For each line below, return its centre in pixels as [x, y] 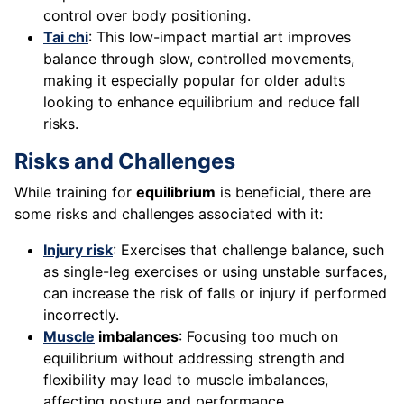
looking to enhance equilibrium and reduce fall [202, 102]
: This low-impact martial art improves [220, 37]
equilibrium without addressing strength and [194, 358]
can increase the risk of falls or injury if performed [215, 294]
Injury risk [78, 250]
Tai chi [66, 37]
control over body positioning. [147, 16]
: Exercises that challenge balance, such [248, 250]
